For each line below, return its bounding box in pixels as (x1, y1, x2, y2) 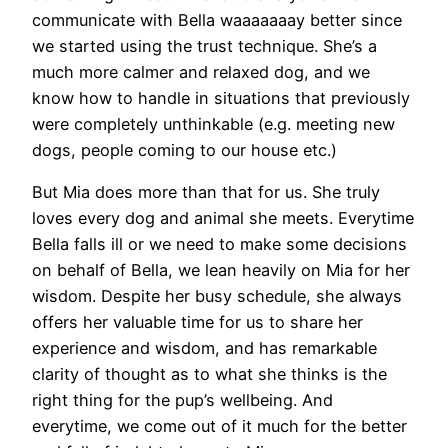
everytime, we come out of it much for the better (32, 416, 407, 437)
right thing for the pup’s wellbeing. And (32, 390, 333, 411)
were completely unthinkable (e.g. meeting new (32, 113, 395, 134)
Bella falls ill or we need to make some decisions (32, 234, 407, 255)
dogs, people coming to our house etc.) (32, 139, 337, 160)
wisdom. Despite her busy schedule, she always (32, 286, 402, 307)
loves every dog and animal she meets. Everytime (32, 208, 414, 229)
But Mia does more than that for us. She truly (32, 182, 380, 203)
